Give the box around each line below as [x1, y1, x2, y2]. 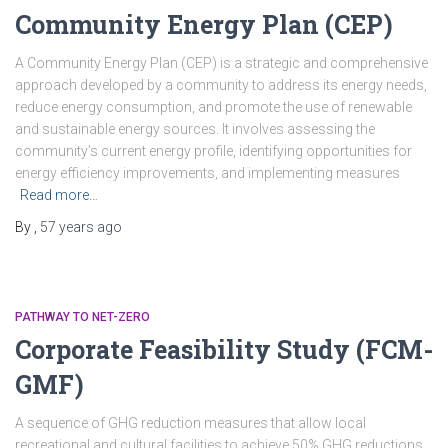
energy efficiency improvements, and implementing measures [15, 165, 400, 181]
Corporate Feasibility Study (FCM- [15, 333, 433, 366]
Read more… [20, 187, 98, 203]
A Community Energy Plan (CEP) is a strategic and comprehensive [15, 55, 428, 71]
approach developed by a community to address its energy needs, [15, 77, 427, 93]
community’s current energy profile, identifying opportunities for [15, 143, 412, 159]
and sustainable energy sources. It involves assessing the [15, 121, 375, 137]
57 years [40, 219, 94, 235]
